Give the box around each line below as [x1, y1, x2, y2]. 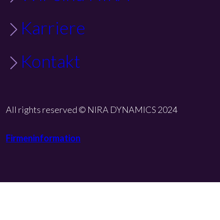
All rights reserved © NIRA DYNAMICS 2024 [6, 104, 177, 115]
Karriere [21, 16, 85, 38]
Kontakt [21, 50, 81, 72]
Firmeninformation [6, 132, 81, 143]
